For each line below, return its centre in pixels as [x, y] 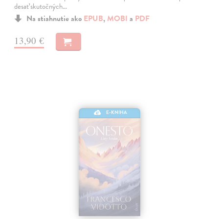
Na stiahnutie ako [55, 19]
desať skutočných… [41, 7]
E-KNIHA [117, 112]
